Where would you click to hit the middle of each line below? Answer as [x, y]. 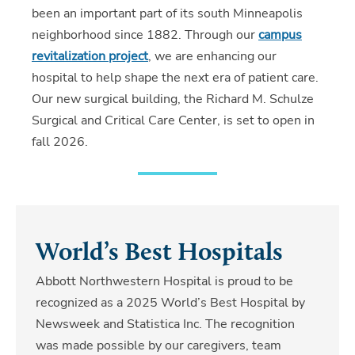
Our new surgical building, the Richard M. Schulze [173, 99]
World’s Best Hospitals [159, 253]
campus [280, 34]
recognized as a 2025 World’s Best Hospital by [170, 302]
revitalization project [90, 56]
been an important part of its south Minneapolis [167, 13]
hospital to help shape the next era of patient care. [175, 77]
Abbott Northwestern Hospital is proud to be [164, 281]
